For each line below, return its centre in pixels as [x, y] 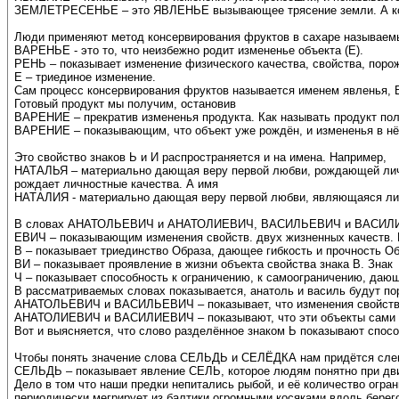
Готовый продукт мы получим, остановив [125, 104]
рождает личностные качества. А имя [116, 184]
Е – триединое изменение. [85, 77]
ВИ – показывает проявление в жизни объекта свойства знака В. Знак [204, 265]
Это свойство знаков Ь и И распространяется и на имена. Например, [200, 158]
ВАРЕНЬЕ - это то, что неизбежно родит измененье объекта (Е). [189, 51]
